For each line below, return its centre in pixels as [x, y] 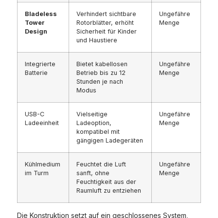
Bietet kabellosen [102, 64]
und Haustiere [97, 40]
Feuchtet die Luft [101, 164]
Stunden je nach [100, 82]
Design [36, 32]
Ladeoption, [94, 123]
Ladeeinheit [42, 123]
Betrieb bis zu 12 [101, 73]
